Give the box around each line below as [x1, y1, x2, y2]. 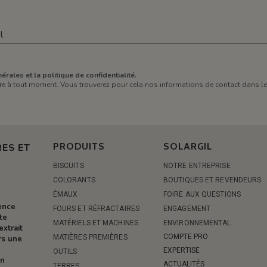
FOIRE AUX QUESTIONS [163, 190, 241, 198]
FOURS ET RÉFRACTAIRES [52, 204, 139, 213]
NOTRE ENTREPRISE [163, 162, 231, 170]
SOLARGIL [163, 141, 213, 152]
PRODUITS [52, 141, 105, 152]
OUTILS [52, 247, 77, 256]
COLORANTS [52, 176, 95, 184]
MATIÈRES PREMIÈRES [52, 233, 128, 241]
